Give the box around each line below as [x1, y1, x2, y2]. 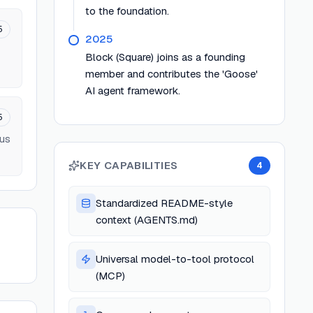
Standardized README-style [96, 196, 233, 210]
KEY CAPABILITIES [80, 159, 178, 172]
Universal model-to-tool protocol [96, 252, 255, 265]
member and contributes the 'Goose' [85, 67, 259, 80]
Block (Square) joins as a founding [85, 50, 246, 64]
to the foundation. [85, 4, 170, 17]
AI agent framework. [85, 84, 181, 97]
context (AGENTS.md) [96, 213, 198, 226]
